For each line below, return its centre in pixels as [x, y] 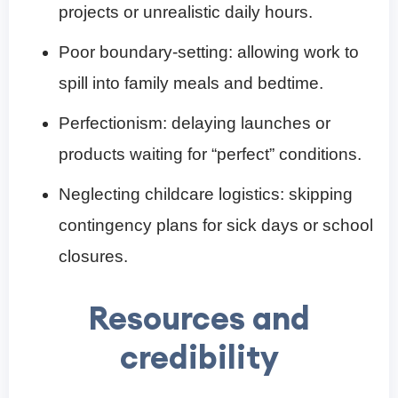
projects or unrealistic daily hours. [186, 12]
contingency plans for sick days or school [216, 226]
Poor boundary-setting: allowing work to [209, 52]
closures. [93, 257]
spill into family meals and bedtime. [191, 84]
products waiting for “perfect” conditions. [210, 155]
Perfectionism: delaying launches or [195, 123]
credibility [199, 358]
